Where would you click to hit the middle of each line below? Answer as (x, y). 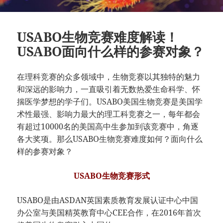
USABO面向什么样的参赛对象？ (111, 51)
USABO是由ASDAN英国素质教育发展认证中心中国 (108, 200)
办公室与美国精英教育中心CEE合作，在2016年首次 (109, 212)
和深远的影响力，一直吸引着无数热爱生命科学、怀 (109, 89)
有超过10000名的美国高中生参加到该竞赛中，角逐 (108, 126)
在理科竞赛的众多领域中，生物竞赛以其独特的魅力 (109, 76)
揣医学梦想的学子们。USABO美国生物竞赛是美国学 (110, 101)
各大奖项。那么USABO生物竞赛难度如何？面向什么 (110, 139)
